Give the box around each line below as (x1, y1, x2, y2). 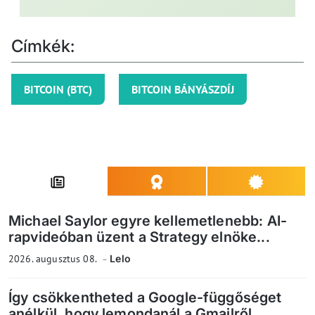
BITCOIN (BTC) (24, 82, 92, 97)
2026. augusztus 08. (8, 252, 99, 266)
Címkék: (11, 36, 75, 57)
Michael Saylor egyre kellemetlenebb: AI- (8, 212, 287, 230)
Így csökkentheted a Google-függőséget (8, 289, 282, 307)
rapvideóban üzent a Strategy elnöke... (8, 229, 270, 246)
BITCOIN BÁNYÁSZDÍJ (131, 82, 234, 97)
